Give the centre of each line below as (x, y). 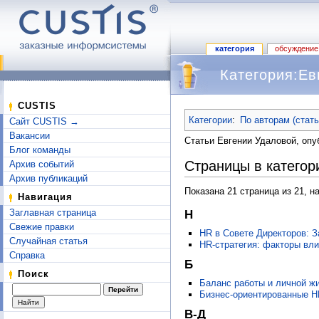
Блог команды (40, 150)
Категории (210, 120)
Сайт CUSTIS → (44, 121)
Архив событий (42, 164)
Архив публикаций (48, 178)
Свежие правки (42, 227)
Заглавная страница (53, 213)
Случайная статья (48, 241)
